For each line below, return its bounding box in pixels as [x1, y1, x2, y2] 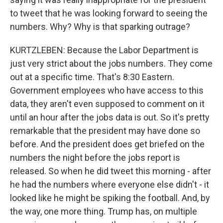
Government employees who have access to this [10, 85, 204, 96]
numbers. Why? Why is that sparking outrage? [10, 21, 190, 32]
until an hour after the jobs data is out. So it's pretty [10, 112, 210, 122]
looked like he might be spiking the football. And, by [10, 193, 210, 203]
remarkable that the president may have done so [10, 125, 200, 136]
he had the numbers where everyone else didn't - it [10, 179, 209, 190]
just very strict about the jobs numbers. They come [10, 58, 213, 69]
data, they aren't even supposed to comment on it [10, 99, 205, 109]
